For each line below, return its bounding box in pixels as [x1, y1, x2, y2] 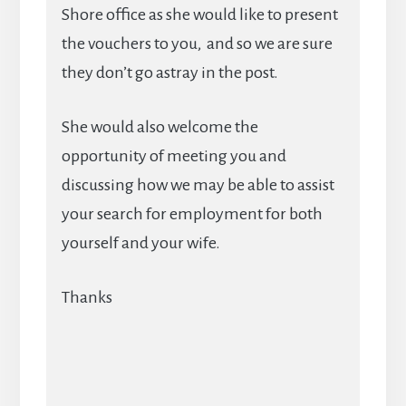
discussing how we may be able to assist [61, 176, 334, 195]
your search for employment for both [61, 205, 323, 224]
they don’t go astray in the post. [61, 63, 278, 82]
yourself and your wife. [61, 234, 220, 253]
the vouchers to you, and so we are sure [61, 34, 333, 53]
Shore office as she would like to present [61, 5, 338, 24]
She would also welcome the [61, 118, 258, 137]
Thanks [61, 288, 112, 307]
